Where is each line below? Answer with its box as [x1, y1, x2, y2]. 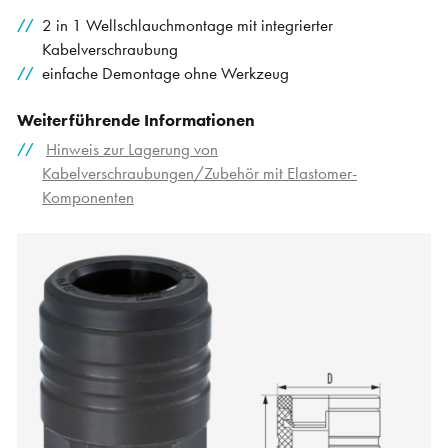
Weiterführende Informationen [17, 110, 256, 132]
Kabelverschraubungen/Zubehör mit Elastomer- [41, 163, 357, 185]
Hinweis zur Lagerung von [45, 139, 218, 161]
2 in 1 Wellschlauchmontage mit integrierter [41, 15, 333, 37]
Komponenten [41, 187, 134, 209]
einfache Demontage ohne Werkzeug [41, 63, 289, 85]
